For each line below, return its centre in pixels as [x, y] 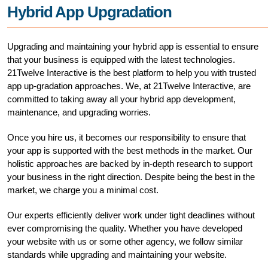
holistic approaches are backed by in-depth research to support [130, 164]
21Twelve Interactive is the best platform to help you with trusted [132, 73]
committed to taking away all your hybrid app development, [121, 99]
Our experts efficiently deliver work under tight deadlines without [131, 215]
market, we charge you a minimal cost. [83, 190]
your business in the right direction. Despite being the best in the [131, 177]
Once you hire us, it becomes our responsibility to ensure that [127, 138]
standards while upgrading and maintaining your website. [117, 255]
